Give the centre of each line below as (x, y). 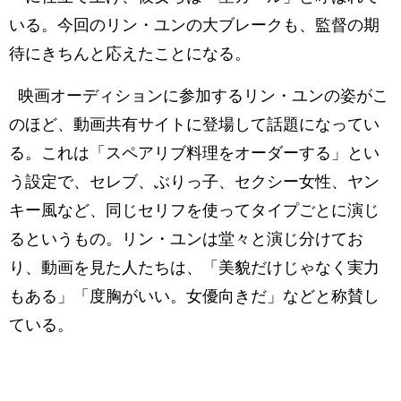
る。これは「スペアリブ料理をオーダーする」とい (194, 153)
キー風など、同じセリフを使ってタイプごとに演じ (194, 210)
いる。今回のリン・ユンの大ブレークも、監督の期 (194, 25)
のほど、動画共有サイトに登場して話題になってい (194, 124)
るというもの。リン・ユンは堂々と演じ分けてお (186, 239)
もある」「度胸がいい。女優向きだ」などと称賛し (194, 296)
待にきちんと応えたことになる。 (130, 53)
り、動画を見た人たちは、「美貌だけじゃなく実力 (194, 267)
